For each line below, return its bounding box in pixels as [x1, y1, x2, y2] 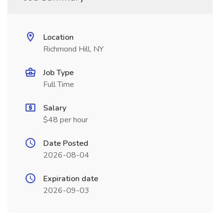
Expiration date [43, 173, 98, 184]
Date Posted [43, 138, 88, 149]
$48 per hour [43, 114, 88, 125]
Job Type [43, 67, 74, 78]
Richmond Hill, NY [43, 44, 104, 55]
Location [43, 32, 74, 43]
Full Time [43, 79, 74, 90]
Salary [43, 103, 66, 113]
